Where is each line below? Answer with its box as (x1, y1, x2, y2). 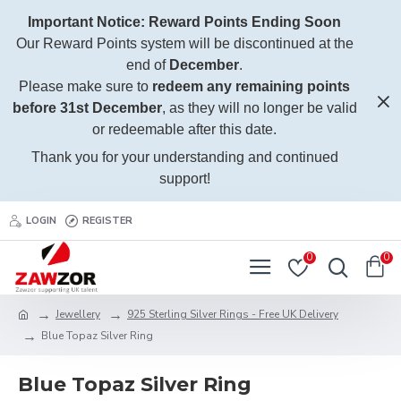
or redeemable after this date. (92, 122, 277, 137)
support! (158, 171, 210, 186)
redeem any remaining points (152, 79, 350, 94)
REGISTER (82, 213, 132, 227)
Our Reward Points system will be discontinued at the (15, 36, 354, 51)
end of (126, 57, 169, 73)
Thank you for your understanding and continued (30, 149, 338, 165)
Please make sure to (19, 79, 152, 94)
